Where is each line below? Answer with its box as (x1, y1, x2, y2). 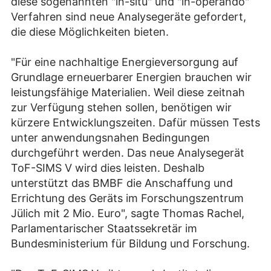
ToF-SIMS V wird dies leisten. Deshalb (11, 162, 204, 175)
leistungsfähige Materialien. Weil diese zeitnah (11, 86, 245, 99)
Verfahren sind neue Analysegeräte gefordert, (11, 10, 246, 24)
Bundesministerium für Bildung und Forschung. (11, 237, 250, 250)
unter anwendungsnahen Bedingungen (11, 131, 210, 145)
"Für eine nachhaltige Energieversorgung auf (11, 56, 238, 69)
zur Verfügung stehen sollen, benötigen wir (11, 101, 232, 114)
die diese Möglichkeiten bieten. (11, 25, 169, 39)
